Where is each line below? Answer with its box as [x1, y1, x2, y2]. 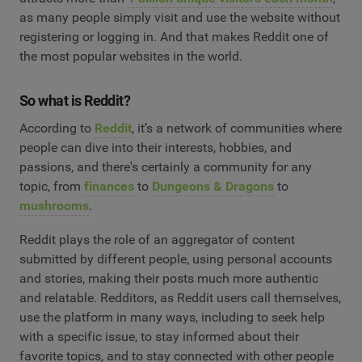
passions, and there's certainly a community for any [19, 159, 312, 175]
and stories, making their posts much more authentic [19, 270, 318, 286]
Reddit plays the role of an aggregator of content [19, 231, 295, 247]
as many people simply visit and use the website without [19, 10, 340, 26]
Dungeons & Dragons [152, 179, 274, 195]
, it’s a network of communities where [132, 120, 342, 137]
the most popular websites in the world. [19, 48, 242, 65]
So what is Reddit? [19, 92, 131, 110]
